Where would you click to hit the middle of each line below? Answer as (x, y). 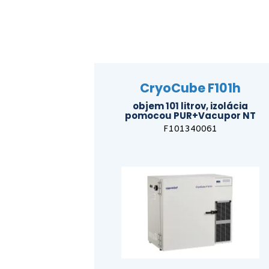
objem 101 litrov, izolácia (190, 106)
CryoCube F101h (190, 88)
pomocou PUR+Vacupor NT (190, 115)
